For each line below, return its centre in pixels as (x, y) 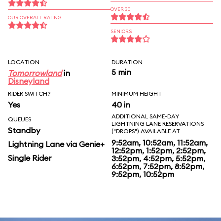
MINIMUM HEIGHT (137, 93)
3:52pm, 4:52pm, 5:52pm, (158, 158)
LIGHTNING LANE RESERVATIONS (158, 124)
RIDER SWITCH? (29, 93)
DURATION (127, 62)
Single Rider (30, 158)
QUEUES (19, 119)
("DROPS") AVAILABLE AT (146, 131)
